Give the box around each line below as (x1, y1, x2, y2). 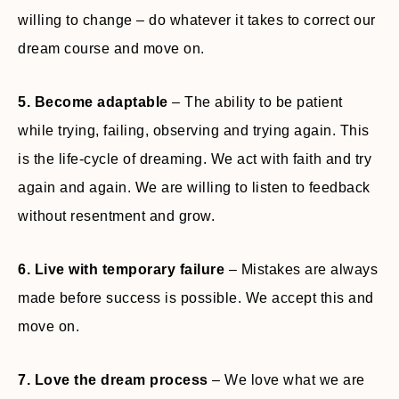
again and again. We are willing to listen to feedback (18, 180, 370, 195)
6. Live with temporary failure (18, 262, 224, 277)
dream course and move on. (18, 41, 205, 56)
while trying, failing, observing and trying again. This (18, 123, 370, 138)
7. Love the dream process (18, 372, 208, 387)
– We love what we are (208, 372, 365, 387)
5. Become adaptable (18, 94, 168, 110)
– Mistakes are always (224, 262, 378, 277)
